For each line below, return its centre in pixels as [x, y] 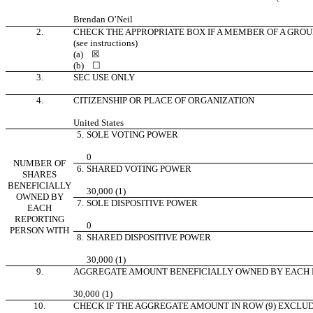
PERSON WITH [39, 231]
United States [99, 123]
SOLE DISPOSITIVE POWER [142, 203]
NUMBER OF [39, 163]
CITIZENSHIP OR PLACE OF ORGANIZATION [164, 101]
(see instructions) [105, 43]
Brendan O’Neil [103, 20]
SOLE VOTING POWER [132, 135]
